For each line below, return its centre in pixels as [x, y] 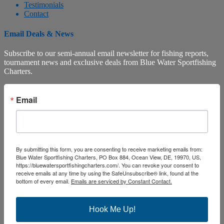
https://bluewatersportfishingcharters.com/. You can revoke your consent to [107, 165]
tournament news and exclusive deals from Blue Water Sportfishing [110, 62]
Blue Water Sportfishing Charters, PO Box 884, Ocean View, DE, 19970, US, [108, 157]
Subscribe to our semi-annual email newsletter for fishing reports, [106, 53]
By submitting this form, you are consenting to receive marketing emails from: [109, 149]
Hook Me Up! [112, 209]
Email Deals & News [39, 33]
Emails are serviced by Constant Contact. [121, 181]
